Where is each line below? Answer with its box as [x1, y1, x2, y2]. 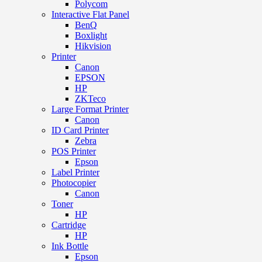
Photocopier [51, 177, 96, 188]
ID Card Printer [51, 125, 109, 135]
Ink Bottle [51, 240, 88, 251]
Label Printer [51, 167, 99, 177]
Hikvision [75, 40, 111, 51]
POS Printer [51, 146, 96, 156]
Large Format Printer [51, 104, 129, 114]
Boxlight [75, 30, 107, 40]
